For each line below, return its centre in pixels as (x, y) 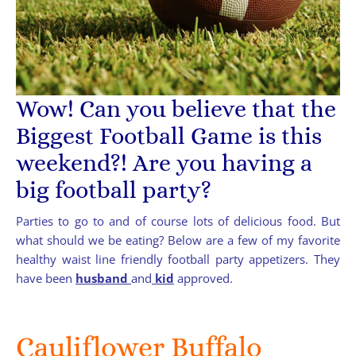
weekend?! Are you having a (164, 163)
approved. (203, 279)
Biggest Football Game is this (169, 136)
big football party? (114, 190)
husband (102, 279)
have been (46, 279)
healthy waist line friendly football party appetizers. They (178, 259)
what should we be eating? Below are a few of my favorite (178, 240)
